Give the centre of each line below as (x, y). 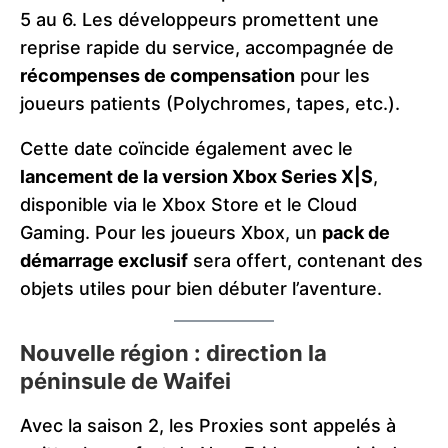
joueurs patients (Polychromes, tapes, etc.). (210, 103)
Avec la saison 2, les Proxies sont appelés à (208, 425)
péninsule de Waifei (125, 380)
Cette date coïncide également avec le (186, 148)
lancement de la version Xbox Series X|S (196, 176)
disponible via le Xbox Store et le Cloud (188, 204)
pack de (356, 232)
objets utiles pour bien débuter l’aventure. (201, 288)
